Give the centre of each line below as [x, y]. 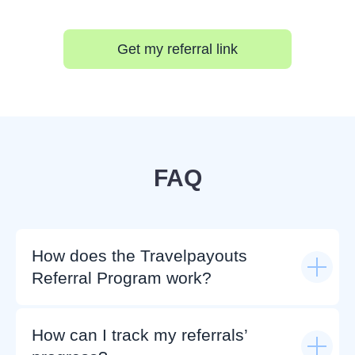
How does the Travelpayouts [139, 256]
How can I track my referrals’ [140, 335]
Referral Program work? [122, 278]
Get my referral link [177, 49]
